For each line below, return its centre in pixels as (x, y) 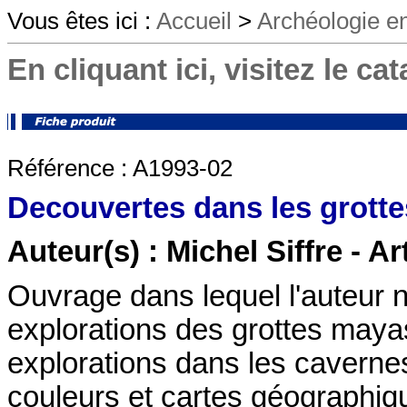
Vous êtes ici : (82, 21)
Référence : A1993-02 (120, 169)
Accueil (194, 21)
